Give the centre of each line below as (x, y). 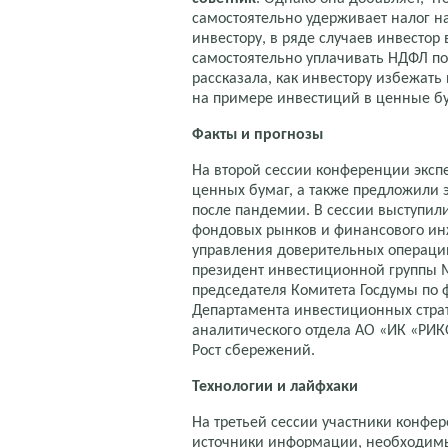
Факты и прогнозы (257, 134)
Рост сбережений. (253, 350)
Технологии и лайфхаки (275, 386)
